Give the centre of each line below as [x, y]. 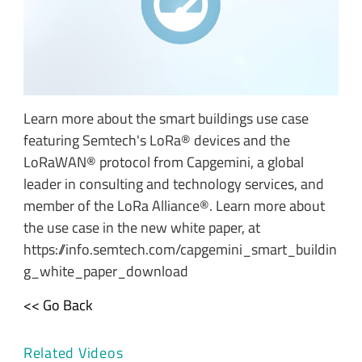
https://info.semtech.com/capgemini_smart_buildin [180, 250]
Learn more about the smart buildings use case [166, 119]
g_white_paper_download [105, 271]
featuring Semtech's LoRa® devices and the [156, 141]
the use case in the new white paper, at [141, 228]
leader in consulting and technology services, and [173, 184]
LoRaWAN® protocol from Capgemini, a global [163, 162]
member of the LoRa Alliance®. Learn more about [174, 206]
